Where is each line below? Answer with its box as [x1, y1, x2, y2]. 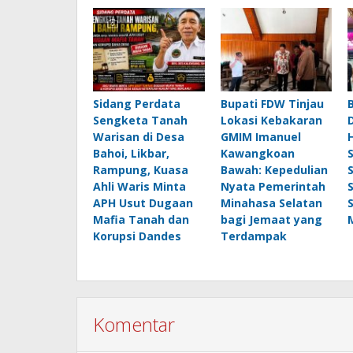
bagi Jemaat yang [220, 212, 322, 228]
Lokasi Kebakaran [220, 113, 322, 128]
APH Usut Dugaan [93, 195, 193, 211]
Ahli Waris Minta [93, 179, 186, 195]
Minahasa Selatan [220, 195, 322, 211]
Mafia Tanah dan [93, 212, 189, 228]
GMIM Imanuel [220, 129, 301, 145]
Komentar [93, 311, 175, 338]
